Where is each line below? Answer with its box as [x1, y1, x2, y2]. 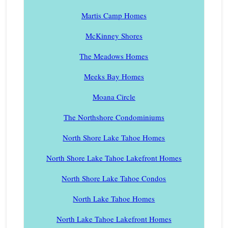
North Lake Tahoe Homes [73, 193, 155, 204]
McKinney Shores [85, 30, 142, 41]
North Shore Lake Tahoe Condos [62, 173, 166, 183]
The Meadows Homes [79, 50, 149, 61]
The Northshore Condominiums [63, 111, 164, 122]
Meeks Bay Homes [83, 71, 144, 81]
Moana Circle [92, 91, 135, 102]
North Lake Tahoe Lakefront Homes [56, 213, 172, 224]
